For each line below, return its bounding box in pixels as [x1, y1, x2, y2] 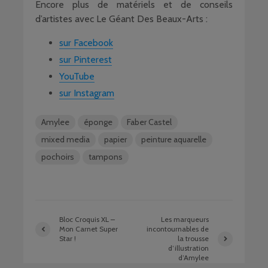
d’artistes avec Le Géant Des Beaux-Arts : [35, 13, 208, 25]
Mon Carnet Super [59, 224, 118, 233]
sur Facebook [59, 37, 113, 48]
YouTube [59, 71, 95, 82]
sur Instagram [59, 87, 114, 99]
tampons [89, 151, 123, 162]
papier [104, 134, 127, 145]
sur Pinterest [59, 54, 112, 65]
